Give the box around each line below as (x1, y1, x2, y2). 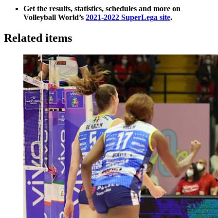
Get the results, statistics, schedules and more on (23, 4, 181, 13)
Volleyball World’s (23, 13, 86, 22)
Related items (4, 31, 72, 44)
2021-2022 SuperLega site (86, 13, 170, 22)
